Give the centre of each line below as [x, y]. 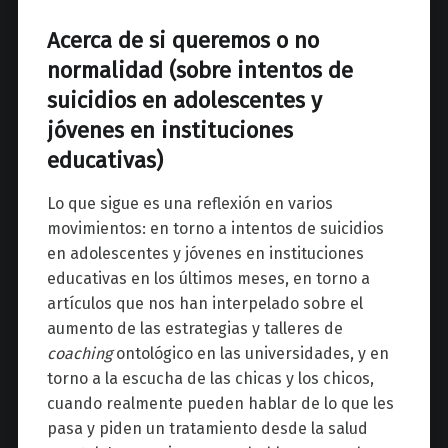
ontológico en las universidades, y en [250, 353]
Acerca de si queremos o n [176, 41]
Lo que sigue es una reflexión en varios [189, 203]
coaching [79, 353]
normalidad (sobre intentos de [199, 71]
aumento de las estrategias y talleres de [194, 328]
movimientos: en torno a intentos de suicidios [215, 228]
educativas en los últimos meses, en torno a [208, 278]
